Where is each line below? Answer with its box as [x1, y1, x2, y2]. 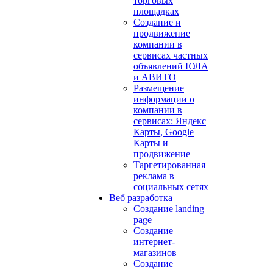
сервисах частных [133, 50, 208, 60]
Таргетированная [133, 160, 205, 170]
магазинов [133, 247, 177, 258]
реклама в [133, 171, 174, 181]
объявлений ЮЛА [133, 61, 208, 71]
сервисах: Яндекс [133, 116, 206, 126]
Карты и [133, 138, 168, 148]
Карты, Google [133, 127, 194, 137]
